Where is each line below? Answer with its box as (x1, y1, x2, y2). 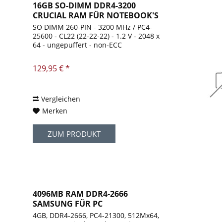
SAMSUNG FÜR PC (33, 198, 103, 210)
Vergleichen (41, 94, 81, 104)
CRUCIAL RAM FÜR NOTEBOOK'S (33, 10, 159, 21)
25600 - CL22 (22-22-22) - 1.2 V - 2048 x (33, 31, 160, 41)
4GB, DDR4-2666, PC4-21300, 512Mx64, (33, 211, 160, 221)
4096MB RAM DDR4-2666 (33, 188, 128, 200)
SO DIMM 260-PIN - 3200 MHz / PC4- (33, 22, 153, 32)
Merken (42, 106, 68, 116)
